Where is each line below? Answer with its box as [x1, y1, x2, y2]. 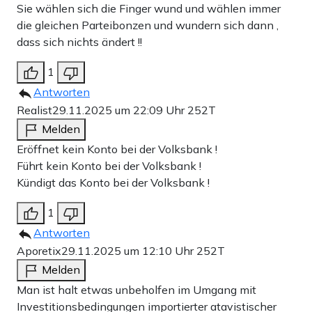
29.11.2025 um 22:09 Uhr [52, 103, 187, 118]
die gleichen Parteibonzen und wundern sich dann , [17, 18, 279, 33]
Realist [17, 103, 52, 118]
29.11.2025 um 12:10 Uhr [61, 244, 196, 258]
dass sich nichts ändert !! [17, 35, 142, 49]
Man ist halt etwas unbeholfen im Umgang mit [17, 283, 256, 297]
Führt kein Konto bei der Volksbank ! [17, 159, 201, 173]
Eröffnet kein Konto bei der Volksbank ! [17, 142, 217, 157]
